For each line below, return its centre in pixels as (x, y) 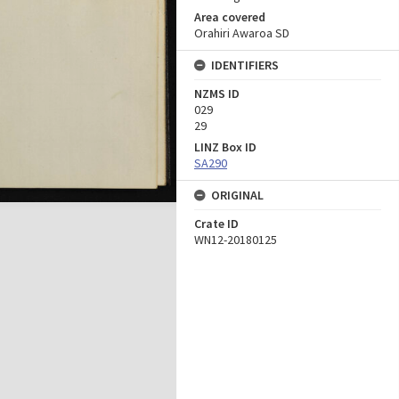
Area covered (230, 17)
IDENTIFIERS (245, 65)
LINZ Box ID (225, 147)
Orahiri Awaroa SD (242, 33)
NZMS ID (217, 94)
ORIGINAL (237, 195)
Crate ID (216, 224)
